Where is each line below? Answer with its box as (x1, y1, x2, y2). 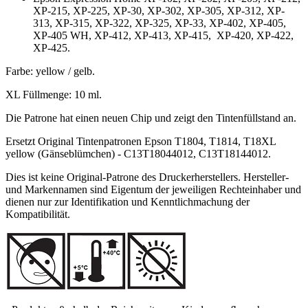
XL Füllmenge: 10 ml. (5, 89, 102, 101)
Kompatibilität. (5, 208, 70, 221)
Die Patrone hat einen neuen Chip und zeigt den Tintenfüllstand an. (5, 112, 296, 124)
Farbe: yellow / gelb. (5, 65, 95, 78)
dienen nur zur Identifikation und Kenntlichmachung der (5, 196, 250, 208)
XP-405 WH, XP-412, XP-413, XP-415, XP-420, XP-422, (33, 30, 294, 42)
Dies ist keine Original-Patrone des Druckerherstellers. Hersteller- (5, 171, 289, 184)
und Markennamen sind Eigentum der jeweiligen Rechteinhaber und (5, 184, 301, 196)
